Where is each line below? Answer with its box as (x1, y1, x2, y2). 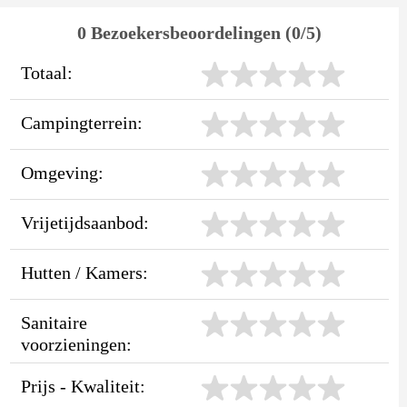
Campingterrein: (20, 112, 143, 133)
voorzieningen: (20, 333, 132, 354)
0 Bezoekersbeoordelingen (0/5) (77, 22, 323, 43)
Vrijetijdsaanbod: (20, 212, 149, 233)
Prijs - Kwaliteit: (20, 375, 145, 396)
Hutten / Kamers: (20, 262, 148, 283)
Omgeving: (20, 162, 104, 183)
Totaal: (20, 62, 73, 83)
